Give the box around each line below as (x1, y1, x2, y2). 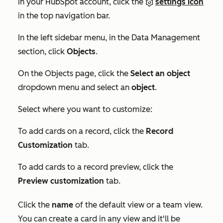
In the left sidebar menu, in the (18, 33, 131, 43)
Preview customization (18, 176, 104, 186)
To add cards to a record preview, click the (18, 162, 173, 172)
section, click (18, 47, 67, 57)
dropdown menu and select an (18, 83, 131, 93)
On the (18, 69, 45, 79)
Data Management (131, 33, 200, 43)
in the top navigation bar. (18, 11, 110, 21)
